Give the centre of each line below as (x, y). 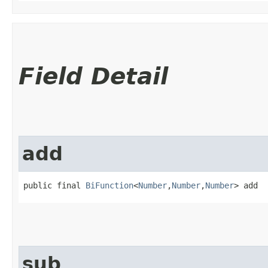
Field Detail (93, 76)
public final (54, 185)
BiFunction (109, 185)
